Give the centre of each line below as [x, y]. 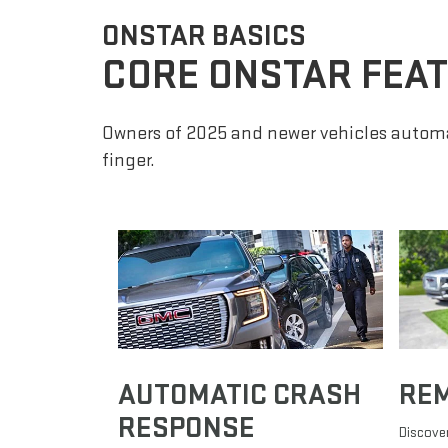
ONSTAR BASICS [204, 35]
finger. [128, 160]
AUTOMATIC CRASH [239, 395]
